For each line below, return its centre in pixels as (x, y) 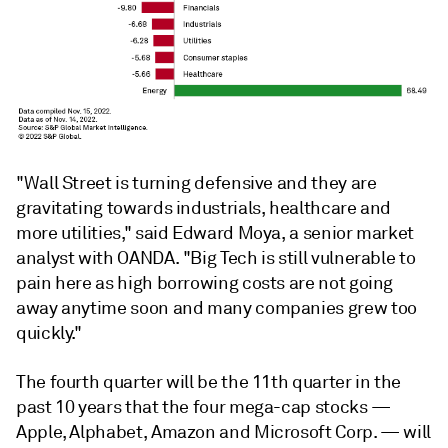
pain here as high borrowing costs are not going (205, 282)
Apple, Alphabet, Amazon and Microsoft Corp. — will (224, 431)
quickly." (49, 332)
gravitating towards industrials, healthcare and (204, 207)
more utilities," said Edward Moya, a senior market (215, 232)
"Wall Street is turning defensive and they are (196, 182)
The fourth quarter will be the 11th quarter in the (209, 381)
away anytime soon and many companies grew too (216, 307)
